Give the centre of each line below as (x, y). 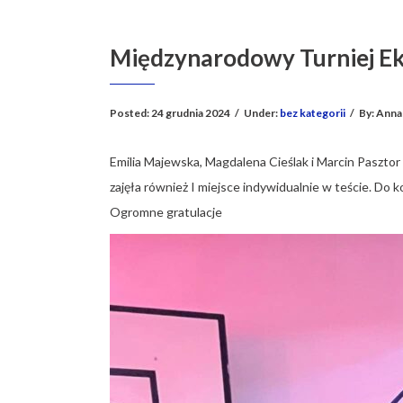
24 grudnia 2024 (191, 113)
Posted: (130, 113)
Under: (262, 113)
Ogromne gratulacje (166, 212)
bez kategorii (313, 113)
